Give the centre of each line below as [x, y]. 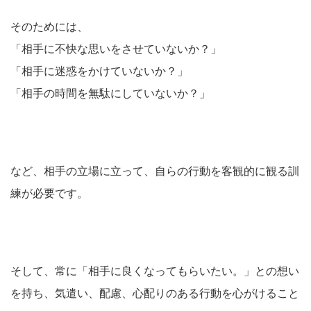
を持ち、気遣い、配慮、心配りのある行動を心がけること [155, 293]
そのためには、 [49, 27]
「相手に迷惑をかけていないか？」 [99, 71]
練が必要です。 [49, 193]
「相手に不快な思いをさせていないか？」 [116, 49]
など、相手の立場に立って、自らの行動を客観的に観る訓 [155, 171]
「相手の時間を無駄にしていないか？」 [110, 93]
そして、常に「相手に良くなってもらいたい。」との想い [155, 271]
